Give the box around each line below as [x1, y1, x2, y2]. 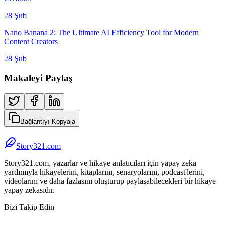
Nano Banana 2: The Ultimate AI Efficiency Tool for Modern [4, 28, 199, 37]
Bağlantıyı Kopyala [20, 117, 75, 125]
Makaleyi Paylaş [4, 72, 72, 83]
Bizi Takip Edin [4, 202, 54, 211]
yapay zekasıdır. [4, 185, 55, 194]
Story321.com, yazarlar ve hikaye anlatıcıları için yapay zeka [4, 158, 196, 167]
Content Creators [4, 37, 58, 46]
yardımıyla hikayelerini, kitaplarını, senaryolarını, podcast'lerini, [4, 167, 205, 176]
